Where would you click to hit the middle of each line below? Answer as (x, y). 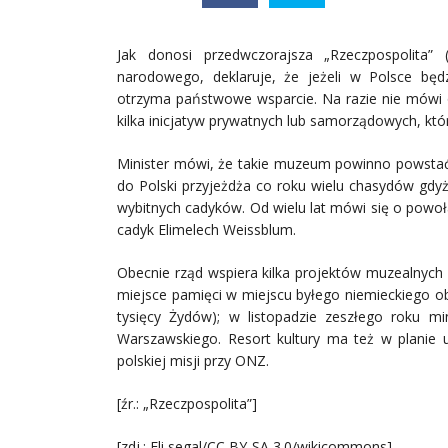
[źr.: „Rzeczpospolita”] (187, 403)
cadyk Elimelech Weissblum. (206, 229)
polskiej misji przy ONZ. (193, 360)
